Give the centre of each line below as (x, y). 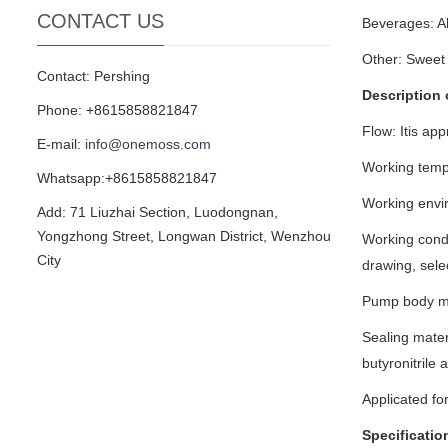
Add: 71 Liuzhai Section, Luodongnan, (157, 211)
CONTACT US (100, 20)
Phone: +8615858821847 (117, 109)
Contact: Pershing (93, 75)
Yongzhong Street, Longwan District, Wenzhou (184, 235)
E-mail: (61, 143)
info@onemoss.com (148, 143)
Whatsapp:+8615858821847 (127, 177)
